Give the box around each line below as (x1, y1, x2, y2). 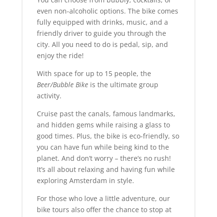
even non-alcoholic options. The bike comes (36, 6, 178, 15)
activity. (36, 91, 62, 100)
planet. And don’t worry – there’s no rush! (36, 153, 171, 163)
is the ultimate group (88, 79, 158, 89)
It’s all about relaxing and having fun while (36, 164, 175, 174)
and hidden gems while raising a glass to (36, 120, 170, 129)
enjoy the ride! (36, 50, 84, 60)
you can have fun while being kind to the (36, 142, 169, 152)
